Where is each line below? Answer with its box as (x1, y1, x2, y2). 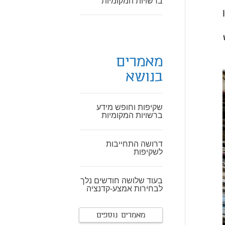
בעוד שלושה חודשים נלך (80, 176, 163, 185)
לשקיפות (134, 148, 163, 156)
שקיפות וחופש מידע (96, 103, 163, 111)
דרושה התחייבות (106, 140, 163, 148)
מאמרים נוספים (96, 210, 145, 220)
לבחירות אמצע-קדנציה (86, 184, 163, 193)
